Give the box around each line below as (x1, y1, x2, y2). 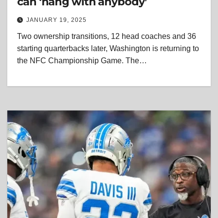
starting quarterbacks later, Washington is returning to (17, 44, 199, 53)
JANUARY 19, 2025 (26, 17, 87, 24)
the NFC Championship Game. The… (17, 56, 147, 65)
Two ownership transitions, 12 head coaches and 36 (17, 32, 196, 41)
